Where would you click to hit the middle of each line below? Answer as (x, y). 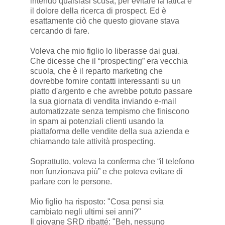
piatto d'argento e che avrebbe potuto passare (111, 91)
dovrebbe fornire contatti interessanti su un (105, 81)
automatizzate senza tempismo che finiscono (109, 111)
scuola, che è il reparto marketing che (96, 71)
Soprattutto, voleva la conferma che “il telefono (112, 162)
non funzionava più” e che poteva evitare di (106, 172)
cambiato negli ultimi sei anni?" (85, 212)
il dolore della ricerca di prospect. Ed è (98, 11)
